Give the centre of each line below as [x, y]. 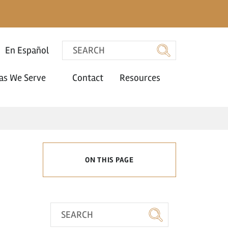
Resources [141, 78]
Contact [88, 78]
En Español [27, 50]
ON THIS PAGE [109, 160]
